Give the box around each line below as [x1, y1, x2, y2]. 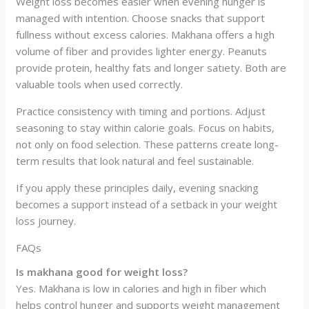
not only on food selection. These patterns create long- [16, 137, 279, 152]
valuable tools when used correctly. [16, 77, 183, 92]
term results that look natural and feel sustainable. [16, 154, 255, 168]
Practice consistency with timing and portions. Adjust [16, 104, 266, 119]
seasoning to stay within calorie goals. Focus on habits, [16, 121, 275, 135]
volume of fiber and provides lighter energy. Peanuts [16, 44, 268, 59]
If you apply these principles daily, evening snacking [16, 181, 259, 195]
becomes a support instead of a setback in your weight [16, 197, 278, 212]
